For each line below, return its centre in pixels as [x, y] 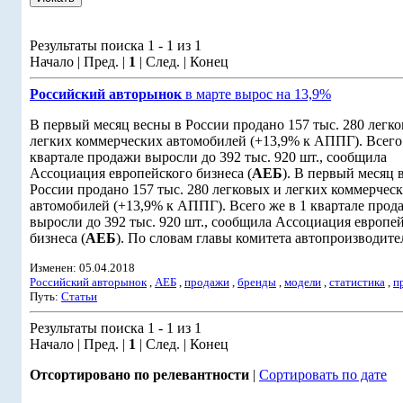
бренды [257, 282]
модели [303, 282]
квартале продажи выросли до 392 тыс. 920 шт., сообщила [208, 157]
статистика [357, 282]
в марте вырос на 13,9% [256, 94]
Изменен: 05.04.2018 [82, 268]
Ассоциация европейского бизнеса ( [141, 173]
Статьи [79, 296]
